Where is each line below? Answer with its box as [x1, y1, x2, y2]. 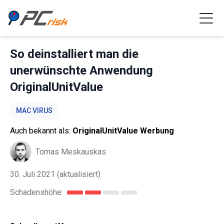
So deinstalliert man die [10, 47, 138, 61]
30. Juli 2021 [10, 169, 55, 179]
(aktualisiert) [55, 169, 100, 179]
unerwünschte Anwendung [10, 63, 153, 77]
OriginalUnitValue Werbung [72, 126, 174, 135]
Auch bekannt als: [10, 126, 72, 135]
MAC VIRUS [16, 106, 52, 114]
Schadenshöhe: [10, 187, 63, 197]
